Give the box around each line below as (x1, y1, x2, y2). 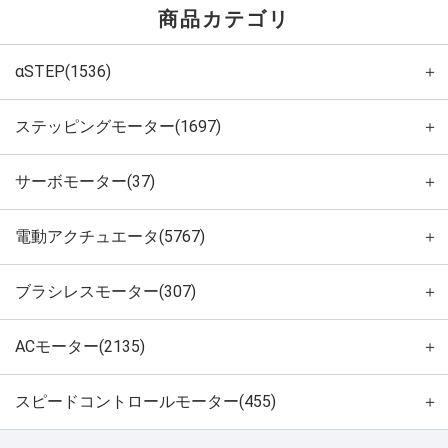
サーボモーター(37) (15, 171, 155, 191)
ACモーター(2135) (15, 336, 145, 356)
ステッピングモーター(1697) (15, 116, 221, 136)
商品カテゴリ (158, 6, 290, 31)
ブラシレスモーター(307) (15, 281, 196, 301)
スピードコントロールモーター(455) (15, 391, 276, 411)
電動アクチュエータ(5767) (15, 226, 205, 246)
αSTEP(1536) (15, 61, 111, 81)
